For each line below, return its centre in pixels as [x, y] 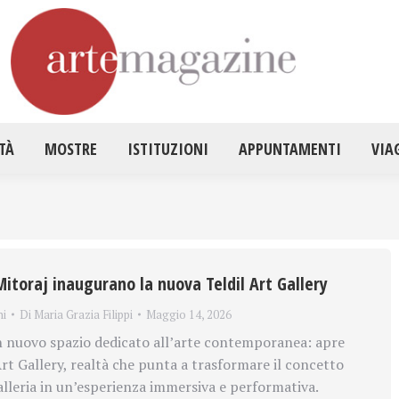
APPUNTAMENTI [289, 148]
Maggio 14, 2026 [188, 314]
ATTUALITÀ [197, 42]
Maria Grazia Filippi [83, 314]
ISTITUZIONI [167, 148]
